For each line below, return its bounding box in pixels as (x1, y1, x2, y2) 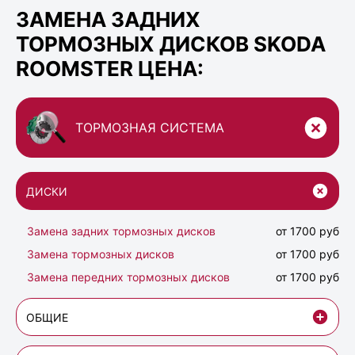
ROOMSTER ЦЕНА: (16, 55, 204, 81)
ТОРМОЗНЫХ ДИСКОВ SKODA (16, 31, 326, 56)
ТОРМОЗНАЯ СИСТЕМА (75, 120, 224, 136)
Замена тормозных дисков (27, 247, 174, 261)
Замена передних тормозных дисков (27, 270, 230, 284)
